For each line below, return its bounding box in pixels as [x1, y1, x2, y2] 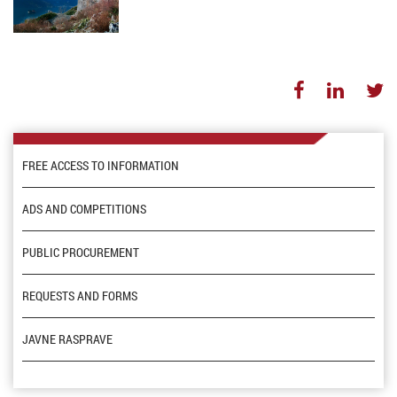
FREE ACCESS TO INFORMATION [22, 157, 179, 175]
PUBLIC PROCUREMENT [22, 244, 139, 261]
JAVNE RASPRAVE [22, 331, 113, 348]
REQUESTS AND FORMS [22, 287, 137, 305]
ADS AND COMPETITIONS [22, 200, 146, 218]
